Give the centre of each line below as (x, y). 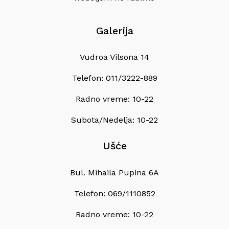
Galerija (114, 31)
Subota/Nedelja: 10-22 (114, 120)
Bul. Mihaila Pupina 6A (114, 172)
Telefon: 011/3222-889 (114, 78)
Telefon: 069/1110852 (114, 193)
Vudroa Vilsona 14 (114, 57)
